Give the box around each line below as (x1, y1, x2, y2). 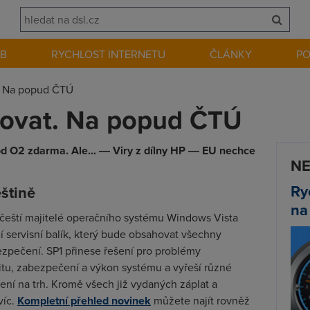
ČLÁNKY (210, 46, 253, 62)
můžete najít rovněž (151, 293, 250, 308)
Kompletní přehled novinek (17, 293, 151, 309)
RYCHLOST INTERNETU (51, 46, 166, 62)
